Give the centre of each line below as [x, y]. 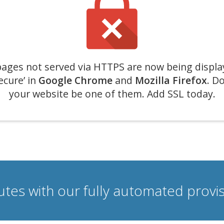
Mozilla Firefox [171, 80]
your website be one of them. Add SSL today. [112, 94]
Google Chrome [75, 80]
